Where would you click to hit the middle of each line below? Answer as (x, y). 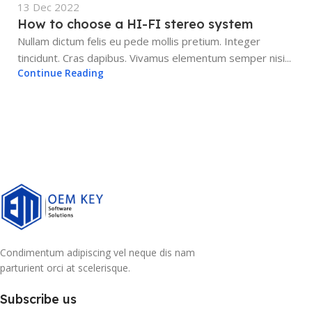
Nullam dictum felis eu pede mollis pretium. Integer (139, 41)
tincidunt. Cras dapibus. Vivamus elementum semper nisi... (154, 58)
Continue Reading (61, 73)
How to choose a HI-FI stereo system (135, 24)
